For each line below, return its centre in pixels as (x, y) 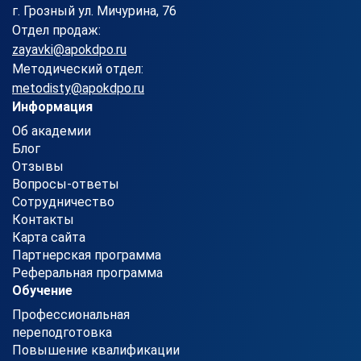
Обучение (42, 291)
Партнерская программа (87, 255)
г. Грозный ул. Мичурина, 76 (94, 11)
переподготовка (62, 333)
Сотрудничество (63, 202)
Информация (52, 107)
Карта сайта (49, 238)
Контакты (43, 220)
